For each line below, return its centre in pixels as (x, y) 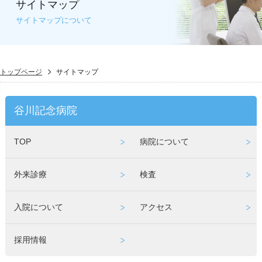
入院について (38, 207)
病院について (164, 141)
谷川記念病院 (45, 110)
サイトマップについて (54, 20)
